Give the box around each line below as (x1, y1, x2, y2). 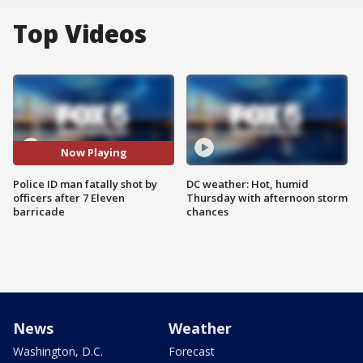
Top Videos (13, 17, 147, 50)
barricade (13, 203, 65, 219)
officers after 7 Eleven (13, 190, 125, 205)
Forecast (169, 343, 215, 359)
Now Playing (60, 145, 127, 160)
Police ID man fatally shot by (13, 176, 157, 191)
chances (186, 203, 228, 219)
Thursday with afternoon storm (186, 190, 348, 205)
